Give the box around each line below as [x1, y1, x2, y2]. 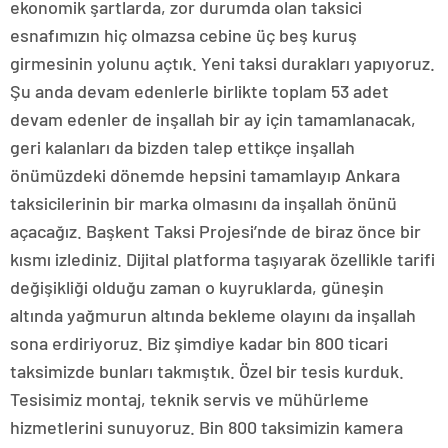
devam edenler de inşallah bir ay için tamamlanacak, [10, 108, 416, 131]
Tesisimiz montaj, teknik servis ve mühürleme [10, 388, 369, 411]
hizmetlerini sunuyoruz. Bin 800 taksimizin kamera [10, 416, 403, 439]
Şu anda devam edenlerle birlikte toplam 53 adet [10, 80, 389, 103]
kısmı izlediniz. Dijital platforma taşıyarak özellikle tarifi [10, 248, 435, 271]
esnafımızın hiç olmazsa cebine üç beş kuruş [10, 24, 357, 47]
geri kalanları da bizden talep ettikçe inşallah [10, 136, 355, 159]
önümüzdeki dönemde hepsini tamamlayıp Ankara [10, 164, 400, 187]
